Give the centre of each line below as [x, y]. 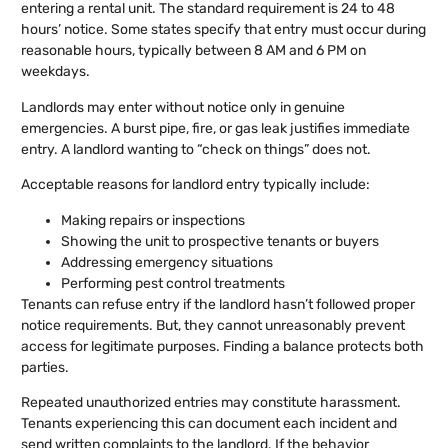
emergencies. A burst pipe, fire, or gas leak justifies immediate [215, 128]
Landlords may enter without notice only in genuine [183, 107]
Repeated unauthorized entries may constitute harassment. [211, 402]
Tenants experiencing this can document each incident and [209, 423]
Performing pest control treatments [173, 283]
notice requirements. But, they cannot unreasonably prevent [213, 325]
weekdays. [55, 72]
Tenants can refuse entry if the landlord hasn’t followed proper [218, 304]
